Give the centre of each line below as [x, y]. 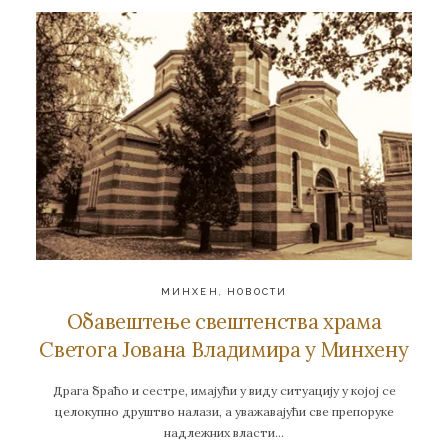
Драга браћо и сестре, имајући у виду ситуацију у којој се [224, 390]
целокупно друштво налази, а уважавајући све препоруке [224, 411]
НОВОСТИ [257, 291]
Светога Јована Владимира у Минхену [224, 350]
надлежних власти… [224, 432]
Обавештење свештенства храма [224, 322]
